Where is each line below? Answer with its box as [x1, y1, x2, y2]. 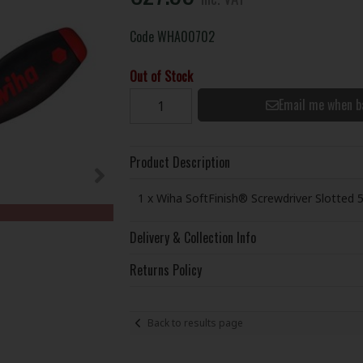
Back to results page [147, 316, 243, 331]
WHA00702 [156, 26, 215, 46]
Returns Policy [129, 259, 202, 280]
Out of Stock [129, 66, 193, 86]
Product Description [129, 152, 230, 172]
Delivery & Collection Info [129, 227, 256, 247]
